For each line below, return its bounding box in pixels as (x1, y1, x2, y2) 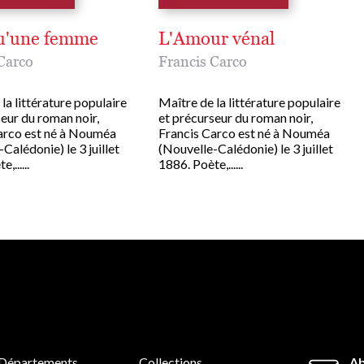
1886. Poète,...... (158, 156, 243, 172)
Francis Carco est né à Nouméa (158, 125, 330, 141)
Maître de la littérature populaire (158, 94, 340, 110)
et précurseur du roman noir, (158, 110, 313, 126)
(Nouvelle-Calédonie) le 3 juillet (158, 141, 333, 157)
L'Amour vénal (158, 28, 275, 50)
